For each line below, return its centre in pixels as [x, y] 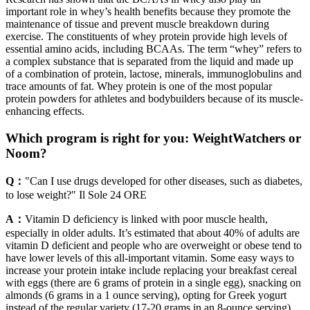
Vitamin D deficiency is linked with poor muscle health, [146, 219]
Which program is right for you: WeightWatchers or [153, 138]
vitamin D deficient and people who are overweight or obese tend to [154, 245]
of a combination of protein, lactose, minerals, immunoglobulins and [154, 74]
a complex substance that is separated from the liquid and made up [149, 62]
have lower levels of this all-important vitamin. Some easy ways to [150, 257]
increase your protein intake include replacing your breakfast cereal [151, 270]
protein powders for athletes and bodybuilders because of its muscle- [154, 99]
